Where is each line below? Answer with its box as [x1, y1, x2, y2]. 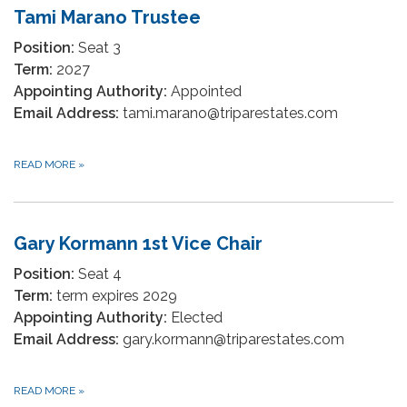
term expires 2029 [53, 287, 177, 304]
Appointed [167, 83, 242, 100]
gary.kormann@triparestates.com [119, 331, 344, 348]
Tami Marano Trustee [14, 6, 201, 28]
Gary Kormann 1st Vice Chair [14, 233, 263, 254]
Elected [167, 309, 223, 326]
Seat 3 [74, 39, 121, 56]
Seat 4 [74, 265, 122, 283]
